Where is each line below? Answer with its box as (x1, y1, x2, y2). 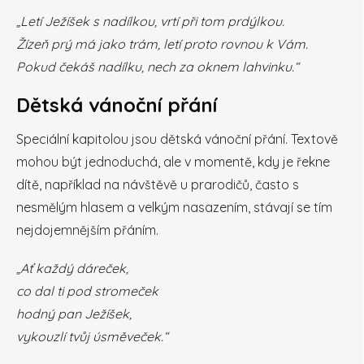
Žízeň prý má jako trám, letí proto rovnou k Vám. (16, 36, 308, 52)
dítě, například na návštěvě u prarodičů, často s (16, 176, 299, 193)
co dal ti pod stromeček (16, 283, 158, 299)
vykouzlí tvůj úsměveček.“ (16, 328, 168, 344)
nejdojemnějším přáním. (16, 222, 158, 238)
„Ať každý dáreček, (16, 260, 128, 276)
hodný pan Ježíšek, (16, 305, 132, 322)
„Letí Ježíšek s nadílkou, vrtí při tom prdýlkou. (16, 13, 284, 29)
